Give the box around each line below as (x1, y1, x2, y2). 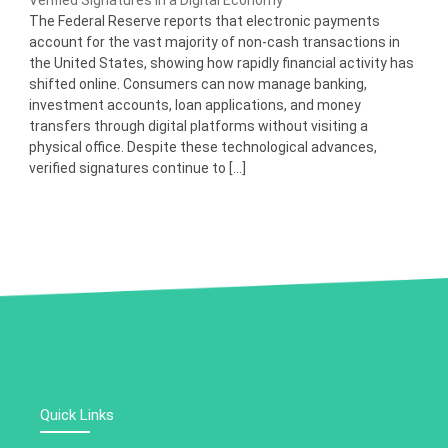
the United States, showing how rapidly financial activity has (28, 55, 414, 72)
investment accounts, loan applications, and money (28, 97, 361, 114)
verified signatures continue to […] (28, 160, 246, 177)
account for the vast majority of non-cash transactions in (28, 34, 400, 51)
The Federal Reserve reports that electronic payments (28, 13, 380, 30)
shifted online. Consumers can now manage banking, (28, 76, 367, 93)
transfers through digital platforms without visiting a (28, 118, 368, 135)
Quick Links (40, 406, 114, 425)
